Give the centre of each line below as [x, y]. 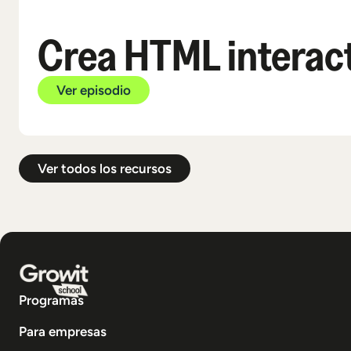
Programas [51, 300]
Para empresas [63, 332]
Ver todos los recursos [105, 168]
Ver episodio [94, 90]
